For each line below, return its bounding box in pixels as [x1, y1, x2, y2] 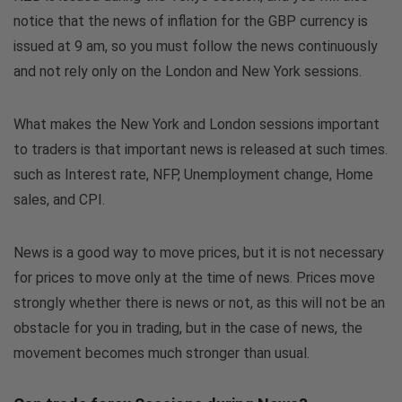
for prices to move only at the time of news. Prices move [13, 269, 375, 287]
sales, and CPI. [13, 191, 105, 209]
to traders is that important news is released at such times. [13, 141, 388, 159]
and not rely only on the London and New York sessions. [13, 63, 362, 81]
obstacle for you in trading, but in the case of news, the [13, 319, 363, 337]
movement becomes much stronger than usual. [13, 345, 310, 363]
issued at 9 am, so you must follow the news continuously [13, 38, 378, 56]
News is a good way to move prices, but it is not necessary [13, 244, 384, 262]
